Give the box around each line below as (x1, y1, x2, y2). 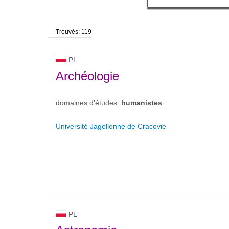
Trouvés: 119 (56, 28, 91, 35)
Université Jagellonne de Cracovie (56, 122, 166, 130)
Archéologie (56, 69, 119, 83)
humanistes (121, 99, 162, 107)
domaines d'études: (56, 99, 121, 107)
